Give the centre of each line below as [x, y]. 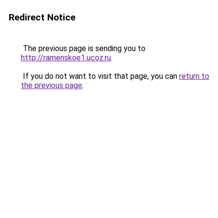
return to [194, 76]
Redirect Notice [42, 17]
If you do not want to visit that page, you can [100, 76]
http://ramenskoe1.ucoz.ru [66, 58]
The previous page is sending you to [83, 48]
